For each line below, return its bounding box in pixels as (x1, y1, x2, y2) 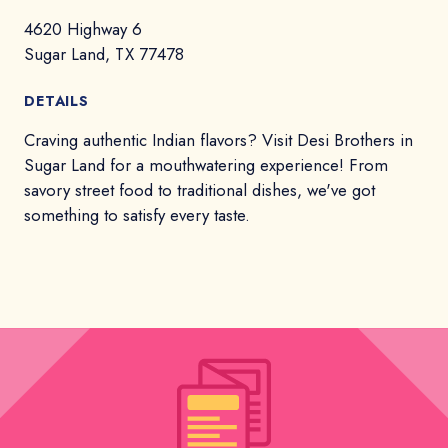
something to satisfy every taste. (24, 202, 250, 227)
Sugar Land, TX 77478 (24, 41, 184, 66)
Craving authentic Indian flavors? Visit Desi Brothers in (24, 127, 413, 152)
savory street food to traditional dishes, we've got (24, 177, 375, 202)
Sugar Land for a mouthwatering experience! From (24, 152, 388, 177)
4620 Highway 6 (24, 16, 142, 41)
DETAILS (24, 90, 89, 111)
